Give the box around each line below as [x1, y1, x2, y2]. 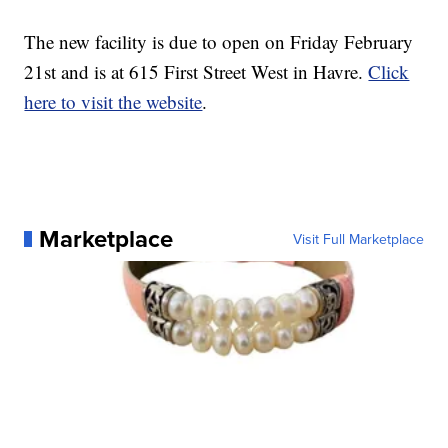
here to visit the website [24, 89, 203, 114]
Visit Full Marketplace [292, 229, 424, 249]
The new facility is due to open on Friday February [24, 29, 414, 54]
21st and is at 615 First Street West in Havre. [24, 59, 369, 84]
